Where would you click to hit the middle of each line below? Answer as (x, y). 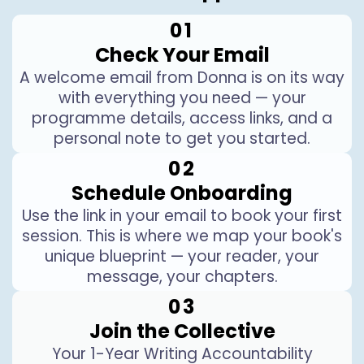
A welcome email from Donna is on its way (182, 78)
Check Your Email (182, 55)
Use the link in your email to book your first (182, 216)
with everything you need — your (182, 98)
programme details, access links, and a (182, 118)
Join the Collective (182, 331)
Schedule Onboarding (182, 193)
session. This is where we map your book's (182, 236)
